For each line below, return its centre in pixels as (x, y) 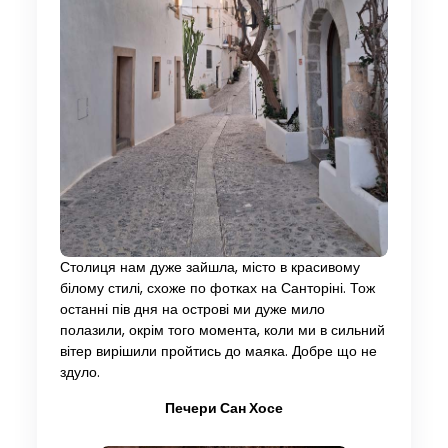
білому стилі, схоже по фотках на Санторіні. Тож (217, 288)
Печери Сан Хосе (224, 408)
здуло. (79, 372)
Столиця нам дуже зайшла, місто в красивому (209, 267)
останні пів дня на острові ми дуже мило (192, 309)
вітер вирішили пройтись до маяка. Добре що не (218, 351)
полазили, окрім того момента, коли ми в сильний (222, 330)
